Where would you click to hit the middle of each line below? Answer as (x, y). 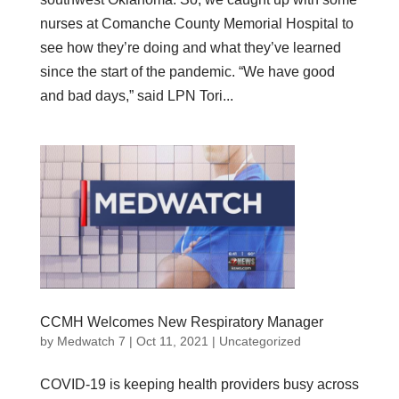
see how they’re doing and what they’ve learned (190, 47)
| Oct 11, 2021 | (172, 341)
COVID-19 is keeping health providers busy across (199, 384)
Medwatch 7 (91, 341)
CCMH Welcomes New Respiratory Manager (181, 322)
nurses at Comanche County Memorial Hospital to (196, 23)
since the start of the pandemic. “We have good (187, 71)
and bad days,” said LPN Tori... (136, 95)
